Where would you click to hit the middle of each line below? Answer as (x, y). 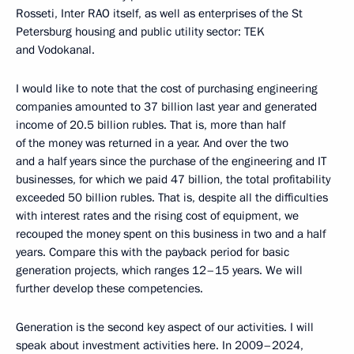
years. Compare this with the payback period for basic (153, 252)
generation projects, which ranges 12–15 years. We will (159, 270)
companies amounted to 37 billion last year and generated (166, 106)
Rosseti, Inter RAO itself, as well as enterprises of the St (159, 13)
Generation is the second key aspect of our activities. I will (165, 327)
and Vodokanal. (55, 49)
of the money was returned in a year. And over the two (152, 143)
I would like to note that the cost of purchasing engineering (167, 88)
